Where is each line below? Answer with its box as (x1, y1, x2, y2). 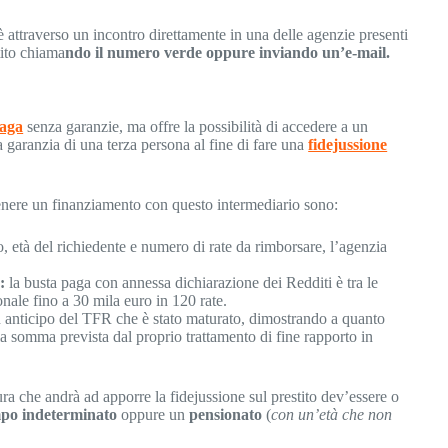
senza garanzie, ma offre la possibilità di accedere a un (23, 118, 369, 136)
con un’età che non (271, 406, 393, 424)
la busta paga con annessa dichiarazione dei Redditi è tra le (5, 274, 379, 292)
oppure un (121, 406, 190, 424)
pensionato (189, 406, 263, 424)
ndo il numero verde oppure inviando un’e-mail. (65, 43, 391, 61)
